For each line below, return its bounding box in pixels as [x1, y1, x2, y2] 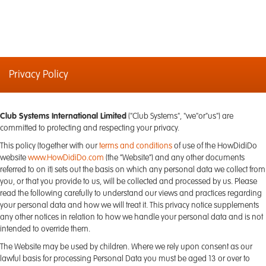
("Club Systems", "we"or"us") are [126, 112, 233, 121]
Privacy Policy [9, 69, 68, 80]
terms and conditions [99, 142, 172, 150]
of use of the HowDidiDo [172, 142, 257, 150]
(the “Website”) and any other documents [104, 154, 245, 162]
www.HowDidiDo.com [28, 154, 104, 162]
